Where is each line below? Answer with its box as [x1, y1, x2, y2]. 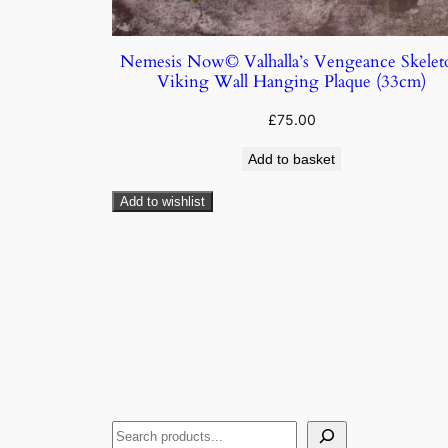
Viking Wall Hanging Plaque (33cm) [157, 70, 427, 94]
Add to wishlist [120, 194, 205, 210]
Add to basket [248, 151, 336, 168]
